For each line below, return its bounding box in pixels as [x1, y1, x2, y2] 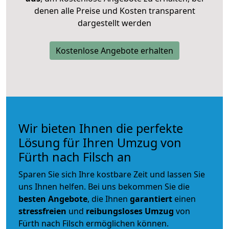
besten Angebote [18, 193, 87, 204]
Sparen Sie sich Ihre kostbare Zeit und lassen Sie [18, 168, 205, 180]
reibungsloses [86, 205, 143, 217]
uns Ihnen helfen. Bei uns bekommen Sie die [18, 180, 190, 192]
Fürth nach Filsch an [18, 148, 131, 165]
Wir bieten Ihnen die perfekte [18, 120, 183, 136]
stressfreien [18, 205, 66, 217]
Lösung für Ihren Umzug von [18, 134, 181, 151]
